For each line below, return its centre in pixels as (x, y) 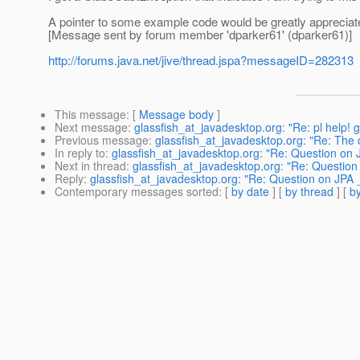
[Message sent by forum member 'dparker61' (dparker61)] (200, 35)
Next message (91, 127)
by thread (309, 192)
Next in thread (90, 166)
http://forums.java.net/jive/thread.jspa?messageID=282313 (201, 60)
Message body (176, 115)
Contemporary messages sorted (137, 192)
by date (250, 192)
